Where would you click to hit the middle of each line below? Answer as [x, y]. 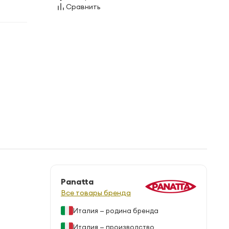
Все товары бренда [96, 193]
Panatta [77, 181]
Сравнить [83, 7]
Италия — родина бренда [116, 210]
